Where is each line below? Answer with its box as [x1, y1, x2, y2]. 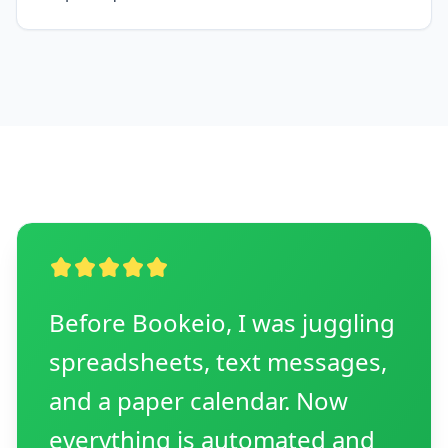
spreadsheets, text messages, [49, 345, 387, 378]
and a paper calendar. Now [49, 384, 348, 417]
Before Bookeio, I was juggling [49, 306, 395, 339]
